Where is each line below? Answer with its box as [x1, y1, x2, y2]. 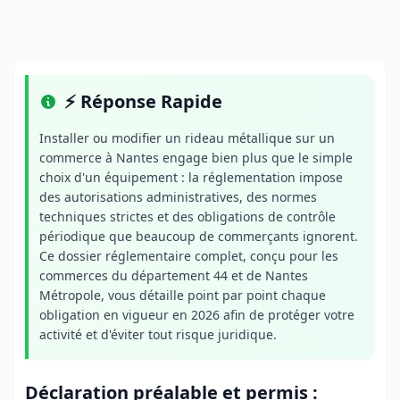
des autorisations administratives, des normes [39, 188, 317, 205]
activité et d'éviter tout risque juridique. [39, 326, 277, 343]
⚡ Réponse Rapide [64, 89, 222, 113]
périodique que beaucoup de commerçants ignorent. [39, 228, 358, 245]
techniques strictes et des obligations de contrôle [39, 208, 336, 225]
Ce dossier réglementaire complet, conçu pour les [39, 247, 338, 264]
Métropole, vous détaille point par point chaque [39, 287, 326, 304]
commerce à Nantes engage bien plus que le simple [39, 149, 353, 166]
